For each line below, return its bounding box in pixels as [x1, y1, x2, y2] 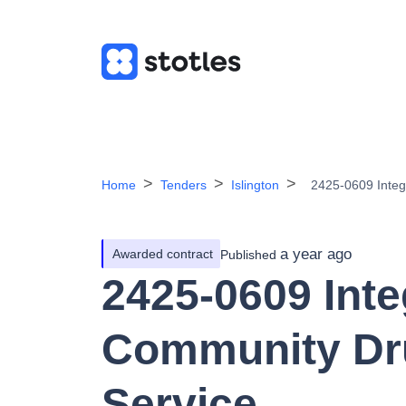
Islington [231, 178, 279, 192]
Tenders [160, 178, 207, 192]
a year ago [280, 245, 352, 263]
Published [220, 246, 276, 262]
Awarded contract [112, 246, 213, 261]
